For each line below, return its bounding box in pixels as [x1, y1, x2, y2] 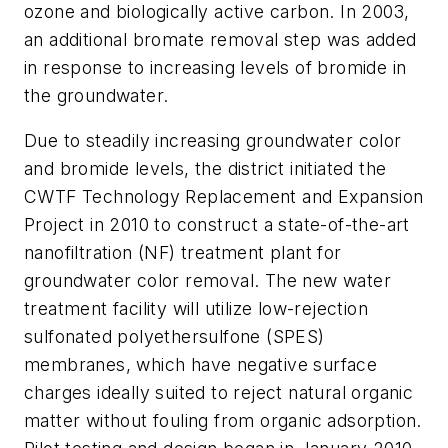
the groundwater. [24, 84, 169, 106]
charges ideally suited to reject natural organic [24, 382, 414, 404]
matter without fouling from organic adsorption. [24, 410, 422, 432]
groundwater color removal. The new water [24, 270, 391, 292]
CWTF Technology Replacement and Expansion [24, 186, 424, 208]
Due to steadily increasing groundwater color [24, 130, 402, 152]
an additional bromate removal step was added [24, 28, 417, 50]
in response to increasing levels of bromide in [24, 56, 407, 78]
